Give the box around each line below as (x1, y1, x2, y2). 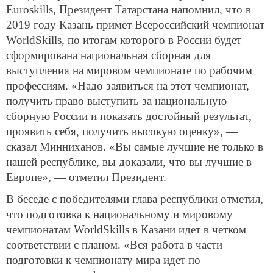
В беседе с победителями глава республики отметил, (6, 192, 263, 205)
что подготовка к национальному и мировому (6, 207, 233, 221)
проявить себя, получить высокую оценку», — (6, 124, 238, 138)
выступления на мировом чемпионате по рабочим (6, 63, 252, 77)
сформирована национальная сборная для (6, 48, 211, 62)
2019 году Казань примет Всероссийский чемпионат (6, 18, 264, 31)
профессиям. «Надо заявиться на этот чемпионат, (6, 79, 249, 92)
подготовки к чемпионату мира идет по (6, 253, 200, 266)
